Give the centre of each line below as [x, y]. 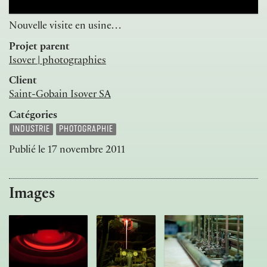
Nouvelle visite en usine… [65, 27]
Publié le [28, 150]
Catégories [33, 116]
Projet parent [39, 47]
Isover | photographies [58, 61]
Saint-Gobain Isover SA [60, 96]
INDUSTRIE [31, 129]
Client [23, 82]
